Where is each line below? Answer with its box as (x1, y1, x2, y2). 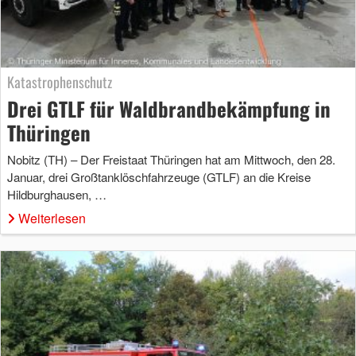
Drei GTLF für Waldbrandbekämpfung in (7, 93, 331, 123)
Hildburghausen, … (7, 185, 106, 203)
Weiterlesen (18, 208, 86, 227)
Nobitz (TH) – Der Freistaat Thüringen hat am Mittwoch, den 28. (7, 150, 335, 168)
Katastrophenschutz (7, 71, 112, 92)
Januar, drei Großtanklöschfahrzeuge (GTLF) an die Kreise (7, 168, 311, 185)
